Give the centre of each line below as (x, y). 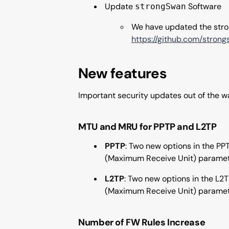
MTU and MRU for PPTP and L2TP (147, 127)
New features (122, 73)
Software (204, 6)
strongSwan (161, 6)
